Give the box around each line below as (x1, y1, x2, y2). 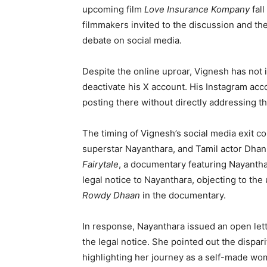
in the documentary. (140, 190, 226, 201)
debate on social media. (82, 35, 182, 46)
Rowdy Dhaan (82, 190, 140, 201)
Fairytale (82, 159, 119, 170)
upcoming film (82, 4, 144, 15)
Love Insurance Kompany (144, 4, 250, 15)
